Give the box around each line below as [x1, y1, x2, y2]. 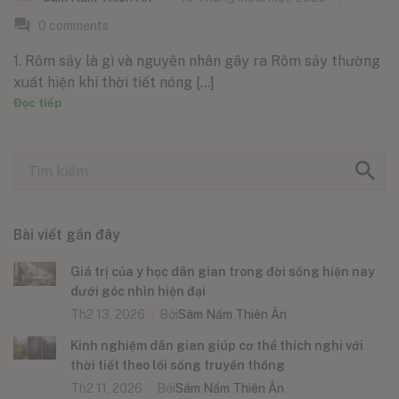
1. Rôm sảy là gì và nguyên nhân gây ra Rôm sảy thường [13, 53, 380, 70]
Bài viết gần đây [13, 226, 120, 244]
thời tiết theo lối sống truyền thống [70, 358, 285, 373]
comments [46, 19, 109, 34]
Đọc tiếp [13, 96, 61, 110]
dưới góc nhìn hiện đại [70, 284, 206, 299]
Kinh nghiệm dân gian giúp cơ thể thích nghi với [70, 338, 363, 354]
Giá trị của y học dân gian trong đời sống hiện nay [70, 265, 375, 280]
